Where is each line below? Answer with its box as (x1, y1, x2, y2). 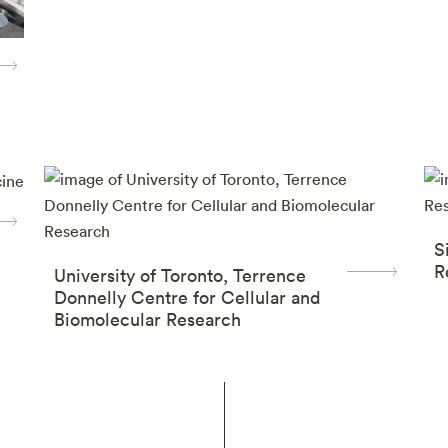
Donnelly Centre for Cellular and (54, 285, 321, 309)
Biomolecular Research (54, 307, 241, 331)
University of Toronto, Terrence (54, 263, 306, 287)
